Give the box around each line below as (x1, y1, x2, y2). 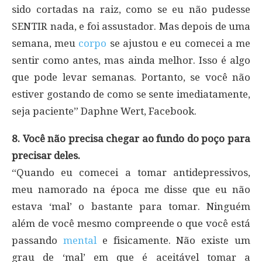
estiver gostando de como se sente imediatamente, (12, 88, 250, 100)
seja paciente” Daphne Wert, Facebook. (12, 105, 196, 117)
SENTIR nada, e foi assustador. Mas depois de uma (12, 20, 250, 32)
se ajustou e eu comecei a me (106, 37, 251, 49)
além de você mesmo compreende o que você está (12, 217, 250, 229)
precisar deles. (12, 149, 80, 161)
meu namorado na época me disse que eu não (12, 183, 250, 195)
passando (12, 234, 63, 246)
